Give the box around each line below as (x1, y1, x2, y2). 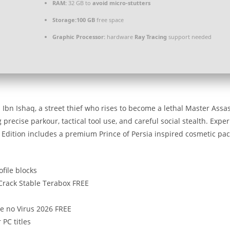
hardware (105, 32, 135, 41)
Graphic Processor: (52, 32, 105, 41)
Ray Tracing (135, 32, 167, 41)
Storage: (52, 15, 76, 24)
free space (95, 15, 124, 24)
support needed (167, 32, 212, 41)
